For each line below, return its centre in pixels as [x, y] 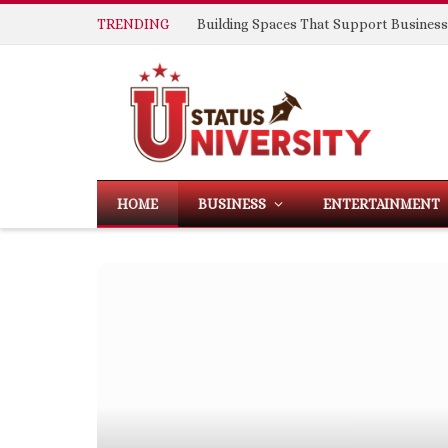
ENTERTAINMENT [381, 204]
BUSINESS [232, 204]
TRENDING [133, 23]
